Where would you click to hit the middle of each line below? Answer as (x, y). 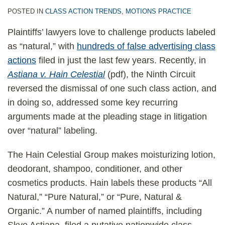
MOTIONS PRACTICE (158, 11)
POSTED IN (26, 11)
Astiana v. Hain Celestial (56, 74)
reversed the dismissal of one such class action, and (112, 88)
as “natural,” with (42, 46)
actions (22, 60)
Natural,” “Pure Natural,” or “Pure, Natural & (95, 197)
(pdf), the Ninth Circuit (150, 74)
